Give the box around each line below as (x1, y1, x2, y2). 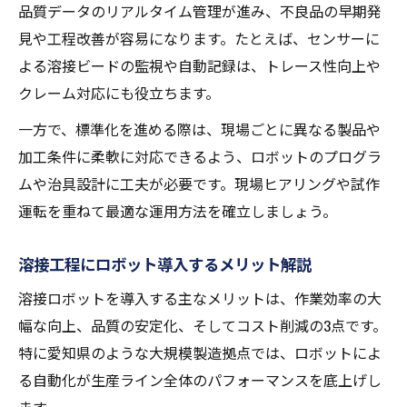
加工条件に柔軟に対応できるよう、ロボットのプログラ (18, 145, 382, 168)
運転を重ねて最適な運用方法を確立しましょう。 (18, 200, 337, 223)
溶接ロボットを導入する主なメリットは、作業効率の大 (18, 287, 382, 310)
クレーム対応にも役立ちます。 (18, 82, 220, 104)
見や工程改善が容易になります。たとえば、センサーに (18, 27, 380, 50)
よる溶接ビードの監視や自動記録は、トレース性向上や (18, 55, 381, 77)
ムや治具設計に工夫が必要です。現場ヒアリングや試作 (18, 173, 380, 195)
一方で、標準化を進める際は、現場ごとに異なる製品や (18, 118, 381, 141)
